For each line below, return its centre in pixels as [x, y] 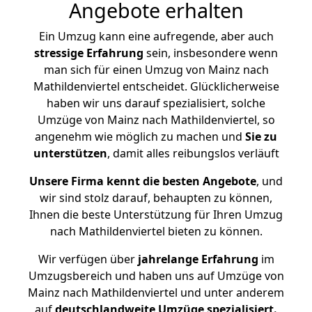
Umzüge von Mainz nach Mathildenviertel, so [156, 120]
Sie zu [261, 136]
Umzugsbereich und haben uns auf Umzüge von [156, 276]
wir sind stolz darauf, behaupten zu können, [156, 198]
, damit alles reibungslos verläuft [193, 153]
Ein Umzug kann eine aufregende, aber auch [156, 36]
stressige [59, 53]
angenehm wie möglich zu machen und [140, 136]
